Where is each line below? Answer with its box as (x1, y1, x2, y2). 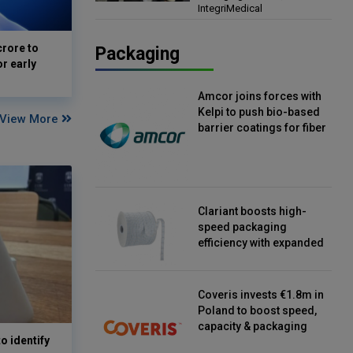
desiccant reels (198, 267, 278, 281)
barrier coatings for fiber (198, 121, 326, 134)
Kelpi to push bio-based (198, 105, 320, 118)
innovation (198, 335, 252, 348)
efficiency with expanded (198, 236, 324, 249)
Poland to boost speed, (198, 303, 317, 317)
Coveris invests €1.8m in (198, 288, 324, 301)
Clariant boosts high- (198, 204, 307, 217)
